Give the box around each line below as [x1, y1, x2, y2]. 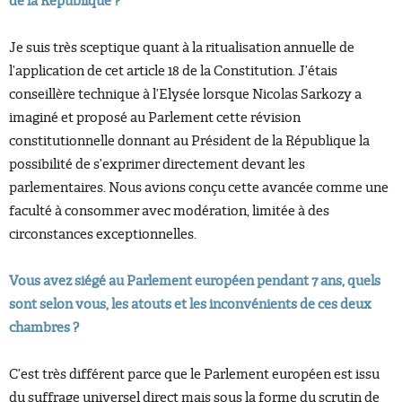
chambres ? [9, 319, 79, 336]
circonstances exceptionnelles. [9, 225, 197, 243]
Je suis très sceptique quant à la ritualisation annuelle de [9, 39, 354, 57]
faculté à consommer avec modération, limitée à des [9, 202, 329, 220]
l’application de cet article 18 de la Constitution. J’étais [9, 62, 337, 80]
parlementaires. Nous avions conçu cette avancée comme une [9, 179, 389, 197]
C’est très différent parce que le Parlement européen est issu [9, 365, 380, 383]
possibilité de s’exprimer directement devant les [9, 155, 305, 173]
